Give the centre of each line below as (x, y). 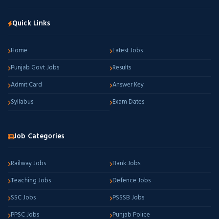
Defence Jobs (131, 181)
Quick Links (32, 24)
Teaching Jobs (31, 181)
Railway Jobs (28, 164)
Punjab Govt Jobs (35, 68)
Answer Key (128, 85)
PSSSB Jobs (128, 198)
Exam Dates (128, 102)
